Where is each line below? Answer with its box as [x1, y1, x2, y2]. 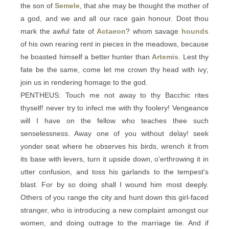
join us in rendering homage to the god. [20, 78, 148, 86]
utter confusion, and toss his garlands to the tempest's [20, 168, 209, 176]
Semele [55, 2, 80, 10]
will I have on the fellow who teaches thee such [20, 117, 209, 125]
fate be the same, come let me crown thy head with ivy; [20, 65, 209, 74]
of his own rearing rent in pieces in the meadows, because [20, 40, 209, 48]
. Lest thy [178, 53, 209, 61]
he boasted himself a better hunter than [20, 53, 152, 61]
